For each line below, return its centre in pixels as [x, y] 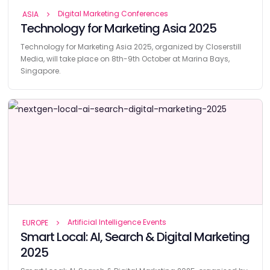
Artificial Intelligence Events [117, 222]
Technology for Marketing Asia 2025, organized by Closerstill [130, 46]
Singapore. [40, 71]
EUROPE [35, 222]
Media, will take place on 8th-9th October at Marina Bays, [125, 58]
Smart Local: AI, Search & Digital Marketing [135, 237]
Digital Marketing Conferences [113, 13]
